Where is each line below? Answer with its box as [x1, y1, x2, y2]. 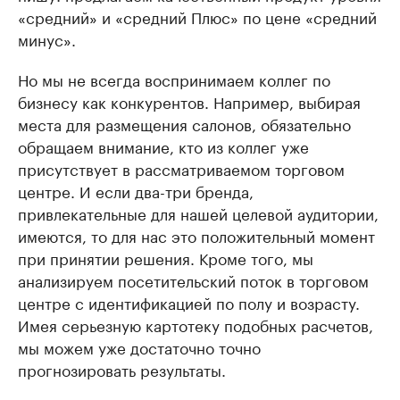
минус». [18, 26, 76, 50]
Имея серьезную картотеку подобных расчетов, [18, 312, 373, 336]
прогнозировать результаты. [18, 356, 226, 380]
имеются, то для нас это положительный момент [18, 222, 375, 246]
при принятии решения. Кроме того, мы [18, 245, 313, 269]
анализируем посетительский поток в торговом [18, 267, 369, 291]
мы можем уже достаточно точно [18, 334, 261, 358]
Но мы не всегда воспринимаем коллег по [18, 66, 330, 90]
